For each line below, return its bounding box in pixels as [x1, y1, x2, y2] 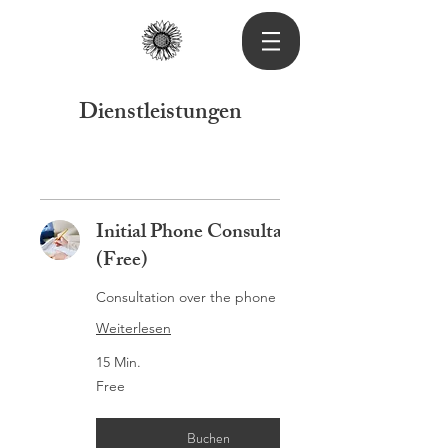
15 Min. [96, 353, 141, 371]
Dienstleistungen [78, 94, 242, 135]
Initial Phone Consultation [96, 216, 315, 251]
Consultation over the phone [96, 288, 276, 306]
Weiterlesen [96, 319, 171, 337]
